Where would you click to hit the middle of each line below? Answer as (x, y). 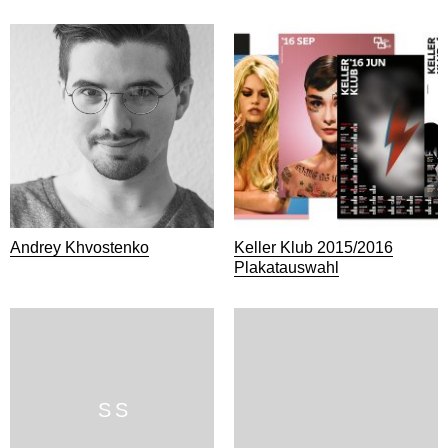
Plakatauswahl (286, 267)
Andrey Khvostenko (79, 247)
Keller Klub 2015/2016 (313, 247)
